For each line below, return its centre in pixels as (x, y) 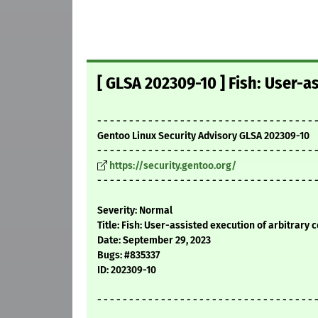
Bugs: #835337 (128, 256)
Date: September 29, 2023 (154, 241)
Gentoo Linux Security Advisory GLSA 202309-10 (203, 136)
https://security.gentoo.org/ (173, 166)
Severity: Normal (135, 211)
